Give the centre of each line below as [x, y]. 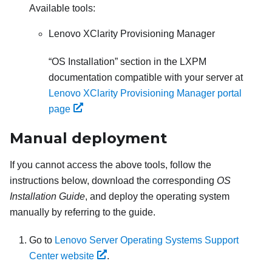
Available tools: [62, 8]
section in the [149, 62]
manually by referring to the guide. [83, 212]
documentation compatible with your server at [146, 77]
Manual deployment [88, 138]
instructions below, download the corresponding [113, 181]
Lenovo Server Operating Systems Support [147, 240]
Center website [62, 256]
